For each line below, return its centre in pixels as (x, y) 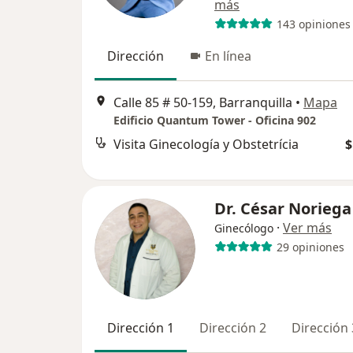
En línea (228, 56)
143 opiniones (313, 24)
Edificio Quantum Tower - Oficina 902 (215, 121)
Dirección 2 (233, 328)
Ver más (307, 228)
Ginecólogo (244, 228)
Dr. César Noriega (283, 208)
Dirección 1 (141, 328)
